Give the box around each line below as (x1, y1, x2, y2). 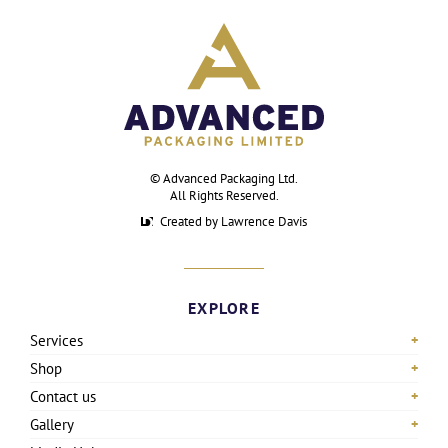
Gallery (30, 414, 74, 434)
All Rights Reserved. (169, 187, 279, 204)
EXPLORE (188, 297, 260, 318)
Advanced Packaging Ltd (163, 170, 295, 187)
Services (30, 330, 83, 350)
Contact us (30, 386, 96, 406)
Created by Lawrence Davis (160, 213, 307, 229)
